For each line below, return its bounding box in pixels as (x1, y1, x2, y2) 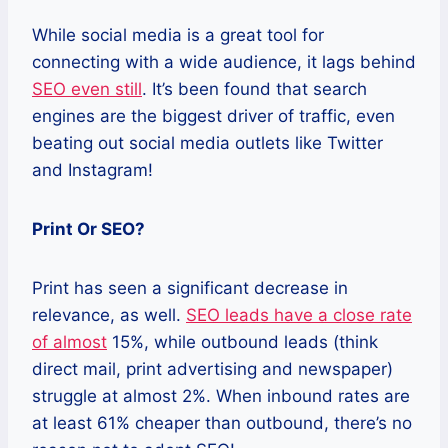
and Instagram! (32, 159, 153, 180)
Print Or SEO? (32, 218, 145, 239)
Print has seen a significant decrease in (32, 277, 348, 298)
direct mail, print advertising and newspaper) (32, 358, 393, 379)
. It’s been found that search (142, 78, 367, 99)
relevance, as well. (32, 304, 186, 325)
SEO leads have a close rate (186, 304, 412, 325)
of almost (32, 331, 107, 352)
